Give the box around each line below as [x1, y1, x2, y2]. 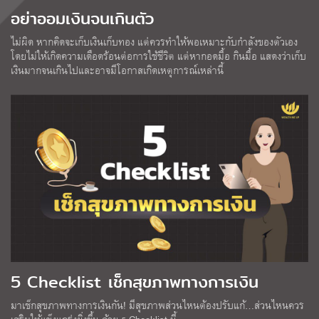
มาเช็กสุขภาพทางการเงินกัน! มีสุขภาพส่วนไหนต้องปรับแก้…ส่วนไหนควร [11, 296, 304, 313]
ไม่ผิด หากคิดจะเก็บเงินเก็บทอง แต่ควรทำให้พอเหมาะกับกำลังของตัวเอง [11, 33, 298, 50]
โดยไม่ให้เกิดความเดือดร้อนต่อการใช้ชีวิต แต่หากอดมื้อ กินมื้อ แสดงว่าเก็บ [11, 47, 306, 64]
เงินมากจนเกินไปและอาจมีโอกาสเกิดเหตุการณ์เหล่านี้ [11, 61, 224, 78]
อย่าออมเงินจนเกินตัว [11, 6, 154, 31]
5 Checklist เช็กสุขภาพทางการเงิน [11, 269, 265, 294]
